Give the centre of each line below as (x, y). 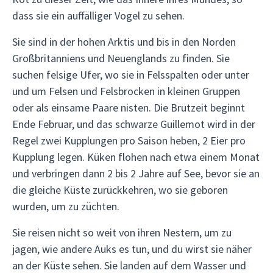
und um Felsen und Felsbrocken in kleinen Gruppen (126, 91)
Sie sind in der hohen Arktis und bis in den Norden (124, 42)
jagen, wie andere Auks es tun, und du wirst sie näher (132, 249)
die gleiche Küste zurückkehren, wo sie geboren (120, 190)
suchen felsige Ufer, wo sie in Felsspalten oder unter (131, 75)
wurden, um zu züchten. (66, 206)
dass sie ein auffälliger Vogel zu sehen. (98, 16)
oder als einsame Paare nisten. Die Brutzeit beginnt (129, 108)
